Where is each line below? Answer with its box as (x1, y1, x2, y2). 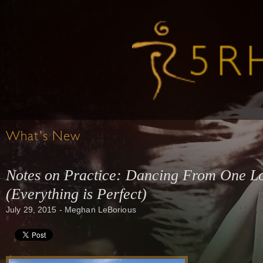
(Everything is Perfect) (6, 186, 147, 203)
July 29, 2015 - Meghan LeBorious (6, 205, 136, 214)
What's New (6, 130, 81, 144)
